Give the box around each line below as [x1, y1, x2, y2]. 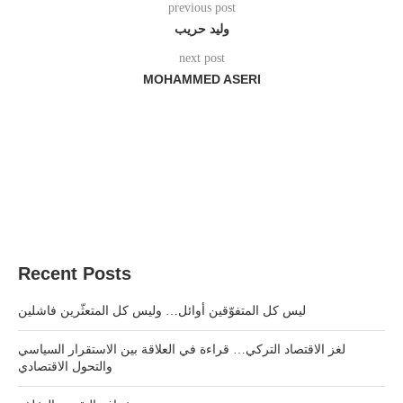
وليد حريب [174, 22, 229, 36]
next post [178, 51, 225, 65]
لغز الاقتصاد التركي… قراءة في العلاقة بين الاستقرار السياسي [18, 343, 345, 356]
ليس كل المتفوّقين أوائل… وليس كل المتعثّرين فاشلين [18, 304, 306, 318]
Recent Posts [18, 264, 131, 283]
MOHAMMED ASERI [142, 72, 261, 86]
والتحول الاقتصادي [18, 360, 112, 373]
